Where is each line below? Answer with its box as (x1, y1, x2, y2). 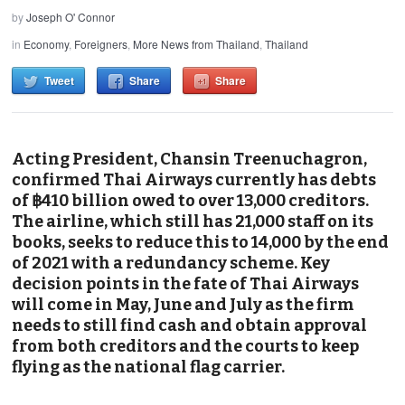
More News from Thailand (133, 35, 260, 52)
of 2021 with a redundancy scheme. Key (12, 252, 331, 273)
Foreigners (74, 35, 128, 52)
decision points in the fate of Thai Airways (12, 273, 360, 294)
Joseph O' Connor (26, 8, 116, 24)
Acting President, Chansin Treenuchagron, (12, 148, 368, 169)
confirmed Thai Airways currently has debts (12, 169, 377, 190)
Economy (24, 35, 70, 52)
